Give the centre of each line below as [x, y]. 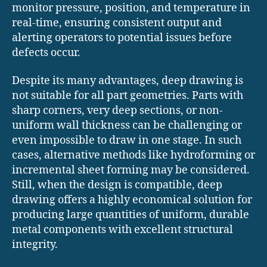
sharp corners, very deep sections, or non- [117, 111]
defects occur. [46, 52]
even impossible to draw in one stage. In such [127, 141]
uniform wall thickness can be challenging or [127, 126]
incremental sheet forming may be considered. [131, 170]
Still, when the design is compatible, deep [117, 185]
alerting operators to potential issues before [122, 38]
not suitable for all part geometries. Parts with [128, 96]
